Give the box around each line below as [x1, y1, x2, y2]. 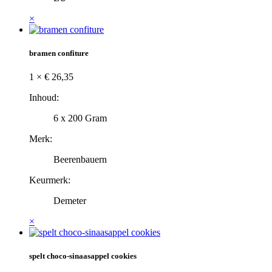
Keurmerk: [29, 174, 70, 185]
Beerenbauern [53, 154, 107, 165]
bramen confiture [29, 48, 89, 58]
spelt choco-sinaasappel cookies [29, 251, 137, 261]
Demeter [53, 195, 86, 206]
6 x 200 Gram [53, 112, 107, 123]
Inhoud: [29, 92, 59, 103]
